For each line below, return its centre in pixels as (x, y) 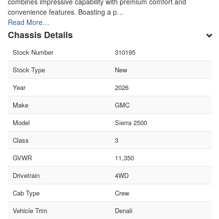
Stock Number (33, 52)
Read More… (29, 22)
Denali (123, 210)
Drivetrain (26, 175)
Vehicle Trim (30, 210)
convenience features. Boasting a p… (66, 11)
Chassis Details (40, 34)
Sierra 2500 (131, 122)
